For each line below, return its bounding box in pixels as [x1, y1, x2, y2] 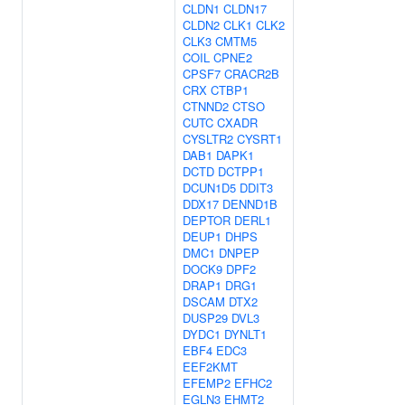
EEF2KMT [183, 358, 238, 375]
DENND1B [222, 195, 278, 212]
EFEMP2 [183, 374, 231, 391]
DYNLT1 [224, 325, 267, 343]
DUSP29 [183, 309, 228, 326]
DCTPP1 [218, 163, 264, 180]
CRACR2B [224, 65, 279, 82]
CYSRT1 [237, 130, 282, 147]
